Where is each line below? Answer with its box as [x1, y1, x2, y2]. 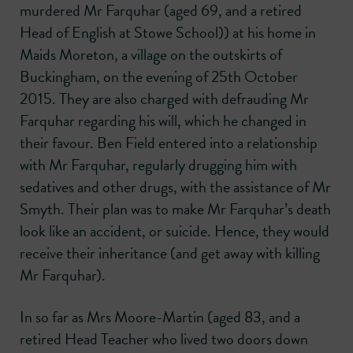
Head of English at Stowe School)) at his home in [20, 20, 316, 45]
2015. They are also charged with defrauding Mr [20, 87, 309, 111]
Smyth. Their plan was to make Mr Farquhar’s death [20, 197, 331, 221]
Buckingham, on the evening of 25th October [20, 65, 298, 89]
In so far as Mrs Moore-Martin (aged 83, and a [20, 305, 300, 329]
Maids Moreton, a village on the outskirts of [20, 43, 282, 67]
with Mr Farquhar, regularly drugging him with [20, 153, 297, 177]
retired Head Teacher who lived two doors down [20, 327, 308, 351]
